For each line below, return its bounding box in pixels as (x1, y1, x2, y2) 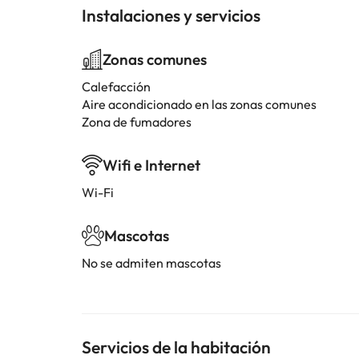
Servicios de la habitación (82, 337, 271, 357)
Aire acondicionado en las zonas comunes (82, 96, 317, 112)
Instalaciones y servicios (82, 5, 260, 26)
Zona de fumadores (82, 114, 192, 130)
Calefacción (82, 79, 151, 95)
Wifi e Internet (103, 155, 200, 175)
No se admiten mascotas (82, 255, 221, 271)
